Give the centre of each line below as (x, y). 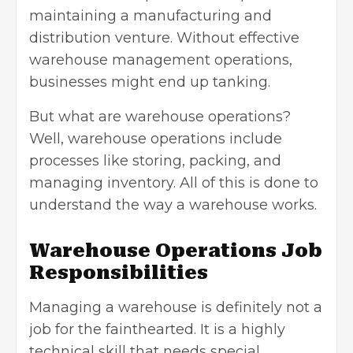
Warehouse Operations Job (176, 251)
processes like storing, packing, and (155, 161)
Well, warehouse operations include (156, 139)
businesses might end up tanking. (150, 82)
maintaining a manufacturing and (150, 16)
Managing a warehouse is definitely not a (176, 308)
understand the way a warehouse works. (173, 205)
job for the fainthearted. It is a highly (157, 330)
